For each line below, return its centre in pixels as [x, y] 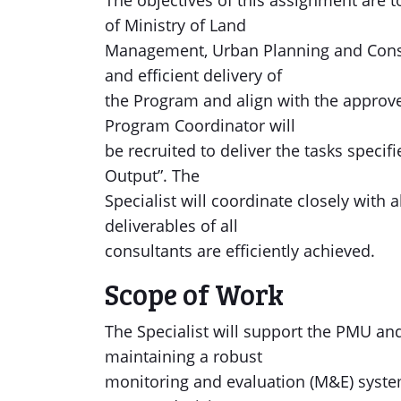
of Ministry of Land [175, 25]
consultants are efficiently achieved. [240, 251]
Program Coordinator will [200, 125]
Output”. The [152, 175]
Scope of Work [194, 294]
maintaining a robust [183, 356]
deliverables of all [171, 226]
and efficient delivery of [193, 75]
